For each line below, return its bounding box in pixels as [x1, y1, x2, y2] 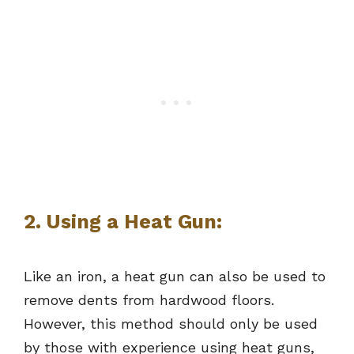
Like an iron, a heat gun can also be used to [24, 268, 326, 285]
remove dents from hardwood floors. [24, 292, 274, 309]
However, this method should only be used [24, 315, 318, 333]
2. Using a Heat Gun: [24, 210, 222, 234]
